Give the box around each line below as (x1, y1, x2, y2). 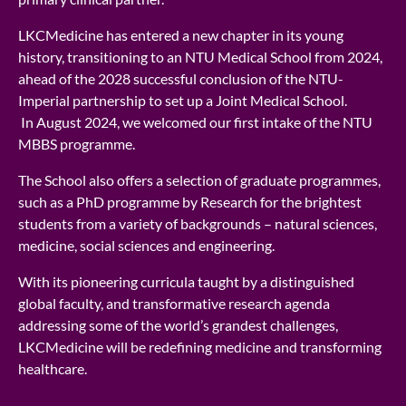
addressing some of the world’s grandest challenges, (18, 315, 338, 333)
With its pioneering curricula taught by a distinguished (18, 272, 354, 290)
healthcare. (18, 359, 87, 377)
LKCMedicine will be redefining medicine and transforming (18, 337, 382, 355)
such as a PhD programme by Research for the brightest (18, 192, 362, 210)
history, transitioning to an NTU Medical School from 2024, (18, 47, 382, 65)
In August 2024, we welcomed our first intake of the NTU (18, 112, 372, 130)
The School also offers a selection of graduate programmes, (18, 170, 381, 188)
